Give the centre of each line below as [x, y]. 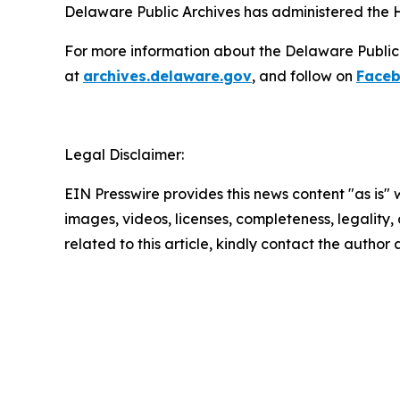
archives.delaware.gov [167, 76]
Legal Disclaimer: [124, 155]
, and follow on [304, 76]
